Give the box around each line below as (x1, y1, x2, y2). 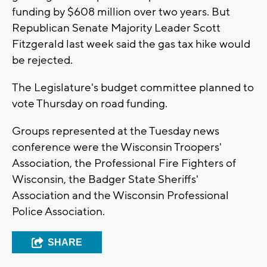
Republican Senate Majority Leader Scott (12, 21, 221, 36)
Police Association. (12, 204, 105, 219)
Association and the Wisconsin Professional (12, 188, 229, 203)
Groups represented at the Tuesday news (12, 124, 219, 139)
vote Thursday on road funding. (12, 97, 167, 111)
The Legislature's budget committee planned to (12, 80, 254, 95)
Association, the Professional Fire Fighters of (12, 156, 236, 171)
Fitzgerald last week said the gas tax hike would (12, 37, 250, 52)
